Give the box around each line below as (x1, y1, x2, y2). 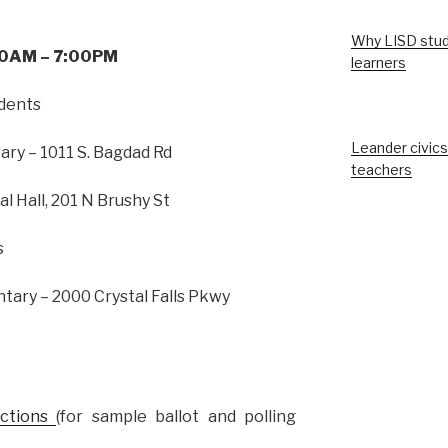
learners (350, 54, 406, 71)
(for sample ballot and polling (56, 407, 297, 427)
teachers (350, 161, 412, 178)
